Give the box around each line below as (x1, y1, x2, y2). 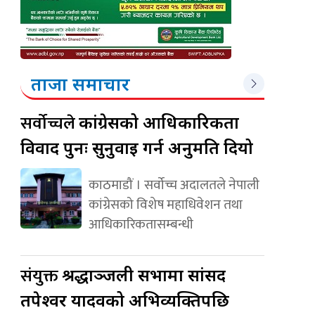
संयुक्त (20, 262, 63, 290)
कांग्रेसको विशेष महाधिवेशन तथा (88, 193, 243, 216)
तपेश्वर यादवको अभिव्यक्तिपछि (20, 288, 230, 311)
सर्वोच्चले (20, 109, 79, 138)
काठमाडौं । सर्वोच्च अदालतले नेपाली (88, 173, 259, 196)
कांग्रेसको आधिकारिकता (79, 110, 240, 134)
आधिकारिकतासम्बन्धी (88, 212, 193, 236)
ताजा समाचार (31, 70, 131, 96)
